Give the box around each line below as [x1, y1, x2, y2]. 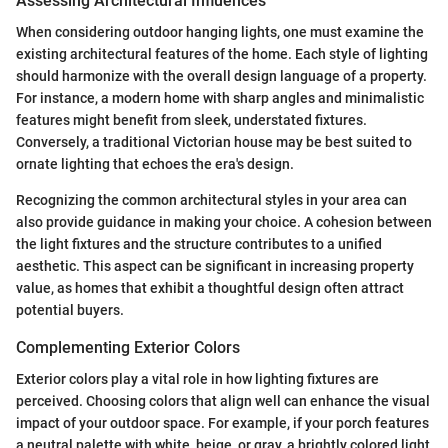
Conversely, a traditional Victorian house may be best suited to [16, 134, 412, 151]
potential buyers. [16, 302, 124, 319]
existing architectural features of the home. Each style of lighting [16, 46, 428, 63]
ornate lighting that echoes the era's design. [16, 156, 294, 173]
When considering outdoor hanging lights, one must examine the [16, 24, 424, 41]
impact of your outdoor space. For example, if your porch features [16, 415, 429, 432]
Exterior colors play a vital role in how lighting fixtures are [16, 371, 379, 388]
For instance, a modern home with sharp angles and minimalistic [16, 90, 424, 107]
